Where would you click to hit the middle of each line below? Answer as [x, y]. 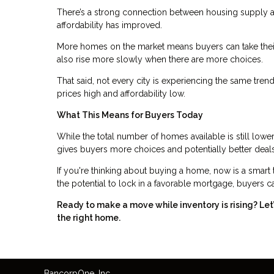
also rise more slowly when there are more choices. [160, 59]
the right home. [89, 217]
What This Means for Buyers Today [130, 115]
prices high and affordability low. [121, 93]
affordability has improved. [109, 25]
